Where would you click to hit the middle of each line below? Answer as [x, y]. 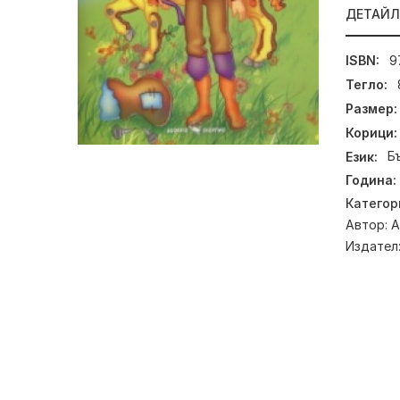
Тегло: [367, 85]
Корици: [371, 132]
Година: [371, 180]
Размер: [371, 108]
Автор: [368, 224]
